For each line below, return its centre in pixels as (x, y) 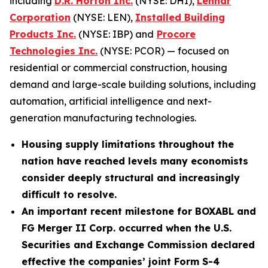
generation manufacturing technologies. (103, 118)
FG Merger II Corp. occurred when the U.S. (127, 228)
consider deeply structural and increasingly (131, 178)
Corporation (40, 17)
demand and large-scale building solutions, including (133, 84)
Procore (176, 34)
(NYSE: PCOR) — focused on (163, 51)
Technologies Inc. (54, 51)
